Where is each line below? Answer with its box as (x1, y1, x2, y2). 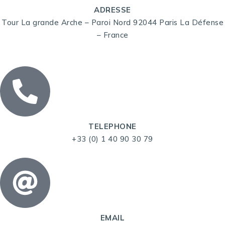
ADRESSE (94, 5, 131, 15)
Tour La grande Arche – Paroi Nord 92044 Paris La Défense (2, 18, 223, 28)
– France (96, 30, 129, 40)
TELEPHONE (88, 122, 137, 132)
